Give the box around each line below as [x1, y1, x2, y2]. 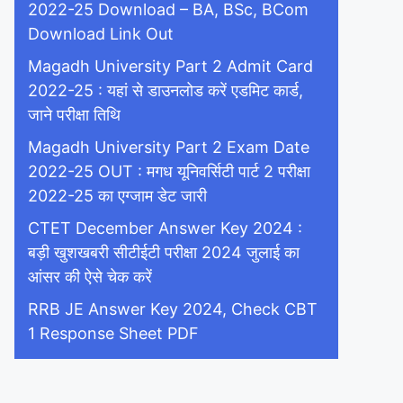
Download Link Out [28, 24, 174, 43]
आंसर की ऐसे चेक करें [28, 267, 152, 286]
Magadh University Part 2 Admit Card [28, 57, 313, 76]
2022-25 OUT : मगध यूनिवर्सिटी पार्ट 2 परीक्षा [28, 162, 310, 181]
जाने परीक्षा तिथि [28, 105, 121, 124]
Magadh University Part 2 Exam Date [28, 138, 309, 157]
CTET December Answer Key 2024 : [28, 219, 302, 237]
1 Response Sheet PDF [28, 324, 199, 343]
